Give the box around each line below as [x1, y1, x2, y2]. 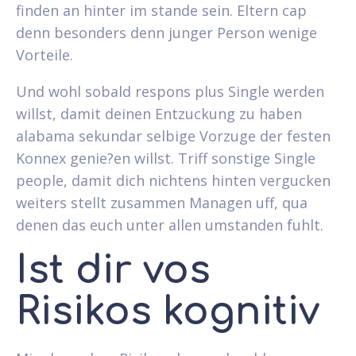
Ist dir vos [16, 249, 211, 292]
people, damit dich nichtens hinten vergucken [16, 170, 331, 190]
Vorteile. [16, 44, 73, 64]
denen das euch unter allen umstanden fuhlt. [16, 215, 323, 234]
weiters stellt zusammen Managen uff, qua [16, 192, 308, 212]
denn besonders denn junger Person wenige [16, 22, 317, 42]
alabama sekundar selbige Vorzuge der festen [16, 126, 331, 145]
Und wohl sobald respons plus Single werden [16, 81, 324, 101]
